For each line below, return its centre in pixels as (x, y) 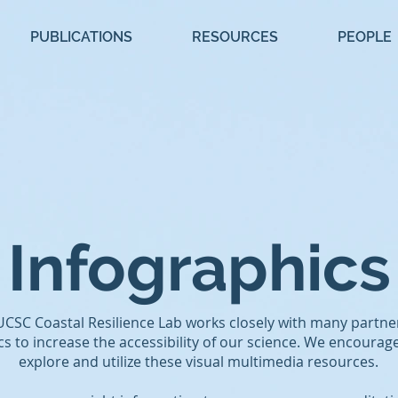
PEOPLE (365, 37)
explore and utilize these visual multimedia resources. (199, 362)
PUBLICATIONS (81, 37)
